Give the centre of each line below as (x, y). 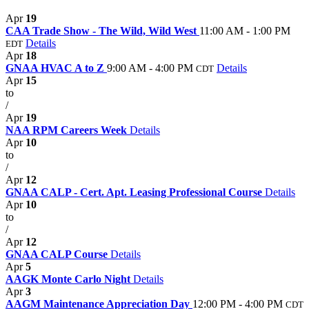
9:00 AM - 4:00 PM (150, 68)
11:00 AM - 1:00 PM (245, 30)
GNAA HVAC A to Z (56, 68)
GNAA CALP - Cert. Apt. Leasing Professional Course (135, 192)
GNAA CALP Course (58, 254)
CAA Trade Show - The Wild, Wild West (102, 30)
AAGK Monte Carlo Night (69, 279)
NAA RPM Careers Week (68, 130)
